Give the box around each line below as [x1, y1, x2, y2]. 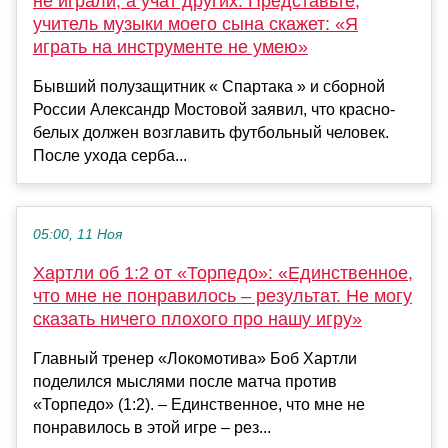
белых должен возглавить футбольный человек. [33, 124, 389, 142]
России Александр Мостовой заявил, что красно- [33, 101, 395, 119]
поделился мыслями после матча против [33, 373, 337, 391]
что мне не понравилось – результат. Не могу [33, 286, 412, 307]
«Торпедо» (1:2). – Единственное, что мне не [33, 396, 365, 414]
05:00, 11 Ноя [33, 227, 122, 243]
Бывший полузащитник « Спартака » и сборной [33, 78, 385, 96]
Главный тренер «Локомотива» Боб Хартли [33, 350, 357, 368]
